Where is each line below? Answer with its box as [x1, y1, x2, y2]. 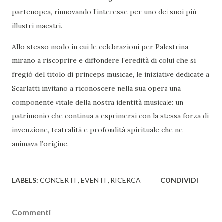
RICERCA [111, 175, 141, 184]
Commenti [12, 207, 51, 217]
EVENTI [81, 175, 108, 184]
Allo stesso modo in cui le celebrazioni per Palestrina [12, 42, 188, 51]
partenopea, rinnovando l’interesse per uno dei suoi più [12, 7, 196, 16]
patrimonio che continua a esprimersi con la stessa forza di [12, 111, 209, 120]
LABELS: [12, 175, 38, 184]
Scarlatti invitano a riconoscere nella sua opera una [12, 83, 181, 93]
